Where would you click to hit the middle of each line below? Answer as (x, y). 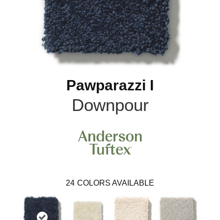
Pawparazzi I (110, 85)
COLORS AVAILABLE (116, 183)
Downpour (110, 105)
